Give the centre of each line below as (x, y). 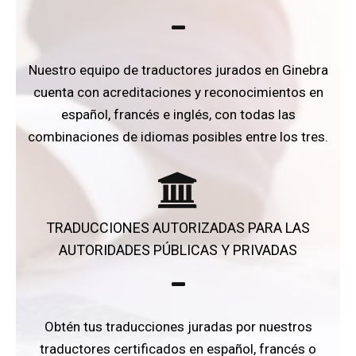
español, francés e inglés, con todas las (178, 114)
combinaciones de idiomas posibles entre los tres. (178, 136)
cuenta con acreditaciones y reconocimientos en (178, 92)
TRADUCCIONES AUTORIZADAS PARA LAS (178, 227)
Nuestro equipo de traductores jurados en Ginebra (178, 70)
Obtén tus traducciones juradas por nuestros (178, 326)
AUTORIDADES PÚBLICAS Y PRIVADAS (178, 250)
